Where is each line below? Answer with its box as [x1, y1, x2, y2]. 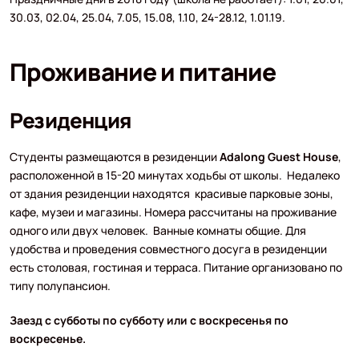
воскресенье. [9, 330, 86, 346]
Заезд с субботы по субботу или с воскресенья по [9, 312, 288, 328]
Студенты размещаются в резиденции [9, 148, 220, 164]
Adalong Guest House [219, 148, 338, 164]
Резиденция [9, 105, 131, 135]
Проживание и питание [9, 54, 276, 88]
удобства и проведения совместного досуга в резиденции [9, 240, 327, 256]
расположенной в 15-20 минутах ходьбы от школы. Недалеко [9, 167, 340, 183]
